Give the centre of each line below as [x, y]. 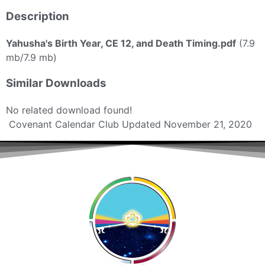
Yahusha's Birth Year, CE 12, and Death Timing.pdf [121, 43]
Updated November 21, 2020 [187, 124]
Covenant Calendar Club [64, 124]
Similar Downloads [56, 83]
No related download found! [69, 110]
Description [38, 16]
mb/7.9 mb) [31, 57]
